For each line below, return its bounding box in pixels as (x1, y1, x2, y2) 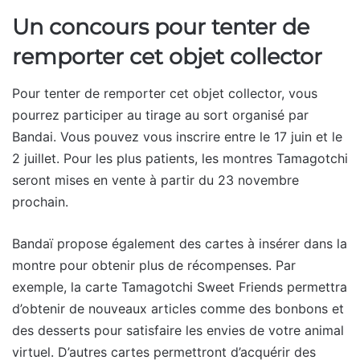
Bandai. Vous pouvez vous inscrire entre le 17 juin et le (12, 128, 342, 145)
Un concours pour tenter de (12, 14, 309, 41)
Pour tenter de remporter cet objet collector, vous (12, 84, 317, 101)
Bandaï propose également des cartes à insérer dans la (12, 235, 347, 252)
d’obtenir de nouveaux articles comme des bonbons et (12, 300, 344, 317)
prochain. (12, 193, 68, 210)
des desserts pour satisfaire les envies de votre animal (12, 321, 344, 338)
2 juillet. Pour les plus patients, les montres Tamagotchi (12, 149, 348, 166)
